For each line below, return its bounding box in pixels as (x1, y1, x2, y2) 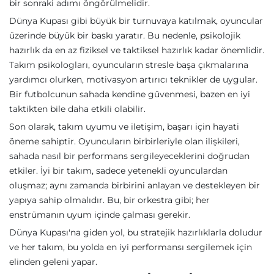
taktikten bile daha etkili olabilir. (9, 103, 146, 114)
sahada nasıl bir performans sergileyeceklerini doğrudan (9, 150, 250, 161)
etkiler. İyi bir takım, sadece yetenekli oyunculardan (9, 165, 228, 176)
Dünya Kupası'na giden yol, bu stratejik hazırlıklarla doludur (9, 227, 262, 238)
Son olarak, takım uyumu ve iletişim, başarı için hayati (9, 121, 239, 132)
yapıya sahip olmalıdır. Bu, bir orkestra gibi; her (9, 194, 210, 206)
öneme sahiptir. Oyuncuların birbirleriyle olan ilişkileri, (9, 136, 240, 147)
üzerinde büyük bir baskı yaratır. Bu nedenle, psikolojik (9, 30, 240, 41)
